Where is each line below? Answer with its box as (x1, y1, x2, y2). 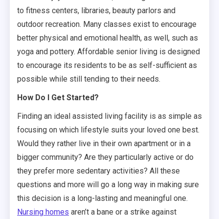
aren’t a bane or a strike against (69, 207, 176, 217)
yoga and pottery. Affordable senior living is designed (17, 46, 200, 56)
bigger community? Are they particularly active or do (17, 152, 194, 162)
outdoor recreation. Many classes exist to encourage (17, 19, 197, 29)
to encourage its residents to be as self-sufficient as (17, 60, 197, 70)
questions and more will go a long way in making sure (17, 179, 199, 189)
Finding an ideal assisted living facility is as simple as (17, 111, 202, 121)
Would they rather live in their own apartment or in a (17, 138, 191, 148)
